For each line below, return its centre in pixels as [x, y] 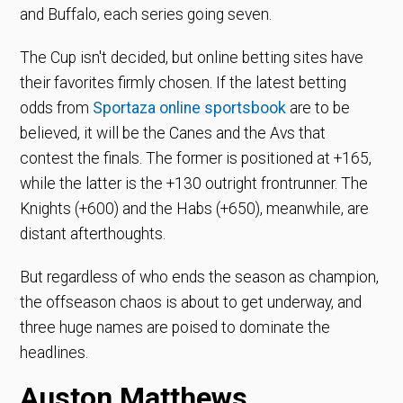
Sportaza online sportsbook [190, 107]
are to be [318, 107]
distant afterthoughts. [93, 233]
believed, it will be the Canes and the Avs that [173, 133]
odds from [55, 107]
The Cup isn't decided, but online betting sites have [192, 57]
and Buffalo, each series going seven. [146, 14]
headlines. [54, 352]
